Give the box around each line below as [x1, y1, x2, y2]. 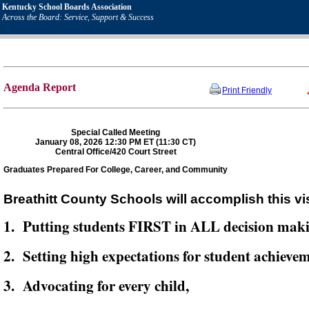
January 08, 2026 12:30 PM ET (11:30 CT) [35, 137, 196, 148]
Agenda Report [3, 81, 76, 94]
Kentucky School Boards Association [2, 2, 132, 12]
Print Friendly [222, 86, 272, 95]
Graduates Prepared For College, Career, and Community [3, 165, 228, 175]
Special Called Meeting [71, 128, 160, 138]
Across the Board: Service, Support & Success [2, 12, 154, 22]
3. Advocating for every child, [3, 275, 189, 297]
